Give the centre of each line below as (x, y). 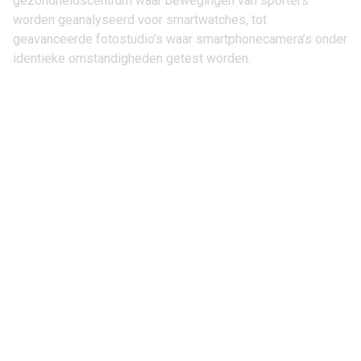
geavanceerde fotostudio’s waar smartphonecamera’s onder (180, 39)
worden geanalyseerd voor (89, 20)
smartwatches (206, 20)
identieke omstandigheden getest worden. (132, 58)
